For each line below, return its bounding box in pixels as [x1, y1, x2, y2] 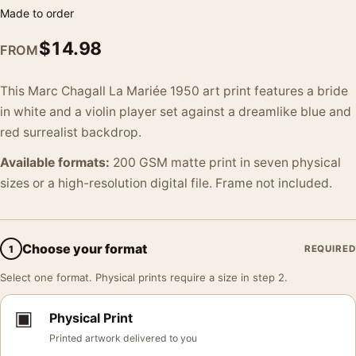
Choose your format [22, 240, 147, 257]
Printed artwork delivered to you [49, 332, 197, 344]
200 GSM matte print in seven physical [110, 155, 341, 170]
